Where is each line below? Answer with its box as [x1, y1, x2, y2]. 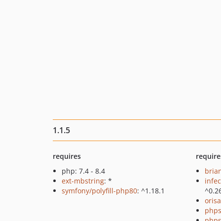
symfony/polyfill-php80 [62, 186, 137, 195]
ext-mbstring [62, 176, 104, 185]
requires [53, 151, 81, 161]
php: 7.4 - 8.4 [62, 166, 105, 176]
